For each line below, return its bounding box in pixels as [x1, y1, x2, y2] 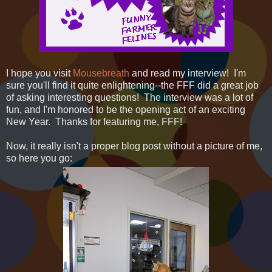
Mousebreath [73, 68, 129, 79]
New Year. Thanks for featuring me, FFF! [6, 117, 182, 127]
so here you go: [6, 153, 72, 164]
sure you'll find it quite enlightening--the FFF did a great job [6, 80, 259, 91]
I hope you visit [6, 68, 73, 79]
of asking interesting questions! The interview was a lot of [6, 92, 253, 103]
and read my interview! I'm [129, 68, 246, 79]
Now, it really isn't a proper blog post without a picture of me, [6, 141, 262, 152]
